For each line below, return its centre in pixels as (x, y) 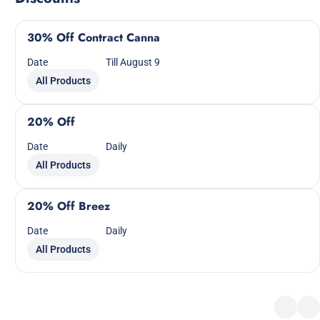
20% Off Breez (69, 206)
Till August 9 (133, 62)
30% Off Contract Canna (94, 37)
